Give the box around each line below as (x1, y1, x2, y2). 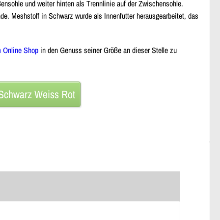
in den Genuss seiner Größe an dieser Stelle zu (38, 44, 177, 55)
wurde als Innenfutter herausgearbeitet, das (73, 10, 198, 21)
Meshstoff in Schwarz (11, 10, 73, 21)
